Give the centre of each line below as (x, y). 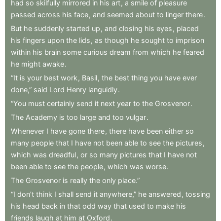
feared (194, 52)
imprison (190, 40)
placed (188, 28)
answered (165, 194)
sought (153, 40)
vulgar (136, 117)
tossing (198, 194)
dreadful (62, 154)
